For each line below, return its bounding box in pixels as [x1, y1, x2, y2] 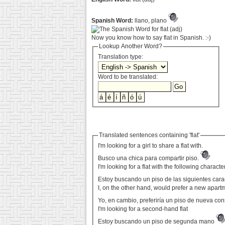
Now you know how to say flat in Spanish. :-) [91, 34, 211, 41]
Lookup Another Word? [99, 43, 163, 50]
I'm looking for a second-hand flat [98, 205, 188, 213]
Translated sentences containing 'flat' [99, 132, 200, 139]
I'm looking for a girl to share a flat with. [98, 142, 203, 150]
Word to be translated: [98, 73, 158, 81]
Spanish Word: [91, 17, 133, 24]
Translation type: [98, 53, 145, 61]
